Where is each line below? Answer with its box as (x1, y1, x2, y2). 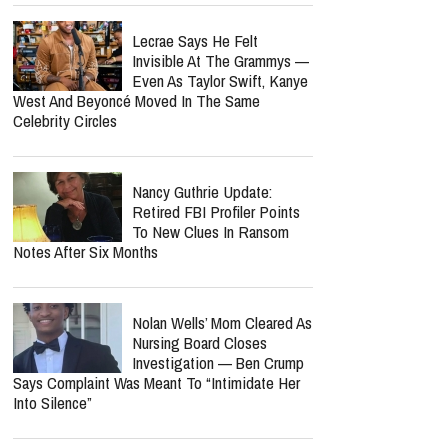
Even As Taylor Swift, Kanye (132, 69, 308, 92)
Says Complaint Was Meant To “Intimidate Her (13, 371, 300, 394)
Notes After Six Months (13, 240, 158, 263)
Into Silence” (13, 391, 92, 414)
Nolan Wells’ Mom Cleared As (132, 311, 312, 334)
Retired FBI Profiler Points (132, 200, 300, 223)
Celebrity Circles (13, 109, 117, 132)
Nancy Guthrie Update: (132, 180, 272, 203)
